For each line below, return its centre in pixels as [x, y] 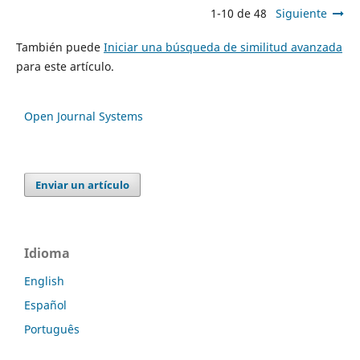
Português [52, 329]
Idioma [47, 253]
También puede [59, 47]
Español [45, 305]
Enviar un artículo [83, 184]
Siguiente [302, 13]
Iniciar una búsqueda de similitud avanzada [223, 47]
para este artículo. [65, 66]
